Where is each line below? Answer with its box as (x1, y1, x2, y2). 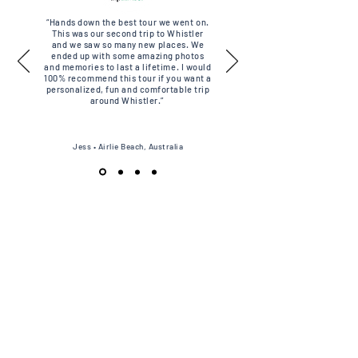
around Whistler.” (89, 95, 166, 105)
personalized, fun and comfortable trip (46, 84, 210, 94)
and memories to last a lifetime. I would (44, 62, 212, 72)
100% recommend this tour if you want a (44, 73, 212, 83)
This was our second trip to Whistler (52, 28, 204, 38)
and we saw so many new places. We (51, 39, 205, 50)
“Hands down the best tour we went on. (46, 17, 209, 27)
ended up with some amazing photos (51, 50, 205, 61)
